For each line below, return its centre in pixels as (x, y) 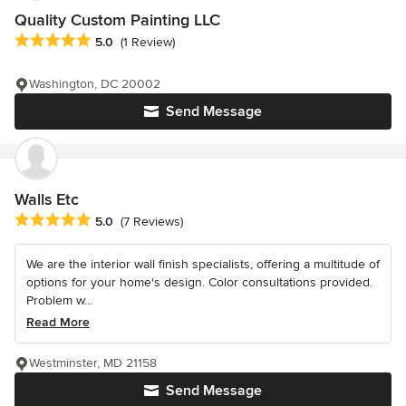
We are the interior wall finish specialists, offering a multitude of (203, 265)
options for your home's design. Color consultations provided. (199, 283)
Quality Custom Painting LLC (117, 19)
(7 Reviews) (152, 222)
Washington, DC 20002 (95, 83)
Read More (58, 323)
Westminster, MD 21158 (93, 363)
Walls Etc (47, 199)
